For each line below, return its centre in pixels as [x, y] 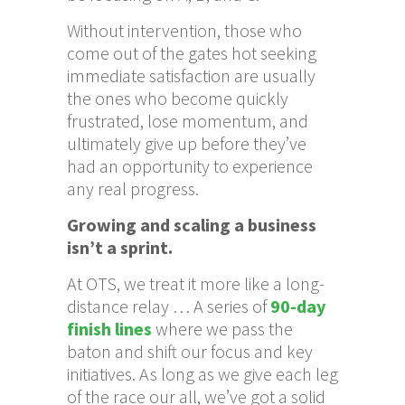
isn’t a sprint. [120, 248]
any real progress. [133, 189]
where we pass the [222, 329]
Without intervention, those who [184, 31]
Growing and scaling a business [192, 225]
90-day [298, 306]
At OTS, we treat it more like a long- [196, 284]
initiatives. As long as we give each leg [202, 374]
